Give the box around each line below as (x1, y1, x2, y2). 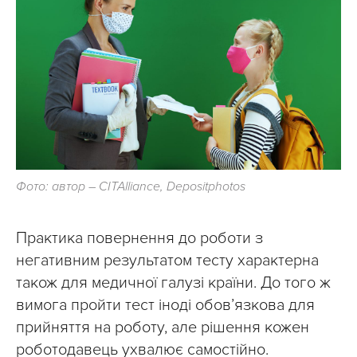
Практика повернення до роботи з (16, 229, 263, 249)
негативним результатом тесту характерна (16, 251, 319, 271)
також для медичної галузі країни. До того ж (16, 273, 331, 293)
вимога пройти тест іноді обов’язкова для (16, 296, 315, 316)
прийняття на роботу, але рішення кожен (16, 318, 309, 338)
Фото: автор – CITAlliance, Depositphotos (16, 178, 245, 195)
